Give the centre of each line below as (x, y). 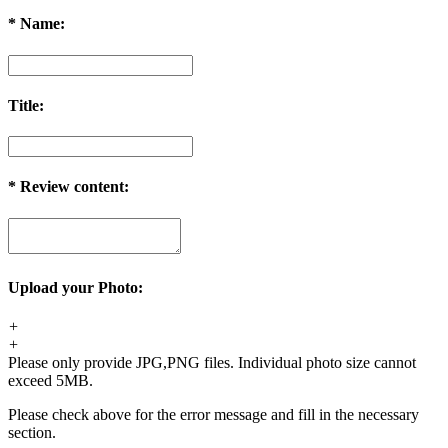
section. (32, 433)
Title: (26, 105)
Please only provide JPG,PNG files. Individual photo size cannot (212, 363)
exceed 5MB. (50, 381)
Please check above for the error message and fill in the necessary (213, 415)
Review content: (72, 187)
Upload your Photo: (75, 287)
